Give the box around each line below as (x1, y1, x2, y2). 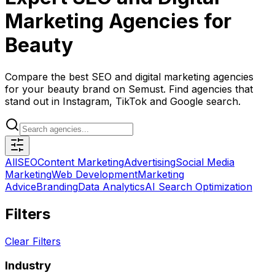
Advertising (124, 155, 176, 168)
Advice (5, 180, 36, 193)
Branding (36, 180, 78, 193)
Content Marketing (37, 155, 124, 168)
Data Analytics (78, 180, 145, 193)
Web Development (52, 168, 137, 180)
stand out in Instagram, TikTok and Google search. (5, 95, 241, 107)
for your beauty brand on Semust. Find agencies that (5, 82, 253, 95)
